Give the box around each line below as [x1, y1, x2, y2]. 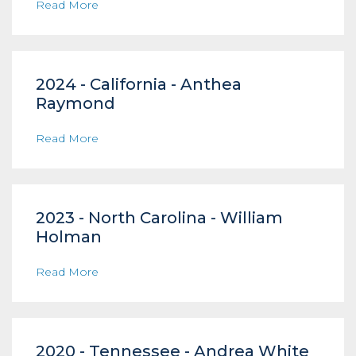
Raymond [36, 94, 115, 113]
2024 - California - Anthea [36, 75, 242, 94]
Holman [36, 227, 102, 246]
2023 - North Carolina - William [36, 208, 283, 227]
